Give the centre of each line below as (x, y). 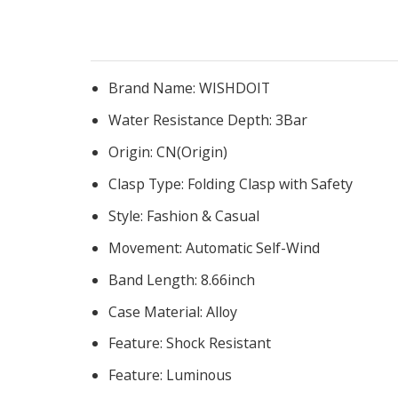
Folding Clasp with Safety (270, 183)
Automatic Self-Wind (253, 247)
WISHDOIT (235, 88)
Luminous (199, 375)
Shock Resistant (219, 343)
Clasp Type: (148, 183)
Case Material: (157, 311)
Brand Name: (154, 88)
